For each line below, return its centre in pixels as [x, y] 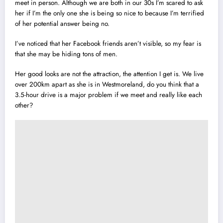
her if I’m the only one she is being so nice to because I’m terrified [110, 13]
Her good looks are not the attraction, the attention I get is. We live [109, 74]
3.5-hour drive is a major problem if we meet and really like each [109, 95]
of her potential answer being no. [62, 23]
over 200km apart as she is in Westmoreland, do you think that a [107, 84]
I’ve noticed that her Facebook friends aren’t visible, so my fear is [108, 43]
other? [24, 105]
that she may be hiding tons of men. [66, 54]
